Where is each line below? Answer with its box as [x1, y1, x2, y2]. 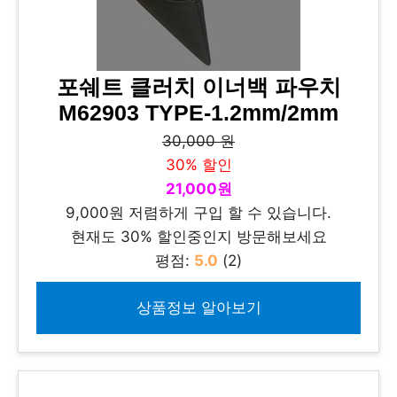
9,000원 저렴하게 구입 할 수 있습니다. [66, 204, 331, 222]
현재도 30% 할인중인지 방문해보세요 [70, 228, 327, 245]
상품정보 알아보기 [136, 299, 261, 316]
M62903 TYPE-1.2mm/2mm [58, 101, 339, 125]
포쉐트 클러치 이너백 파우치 [56, 75, 341, 99]
